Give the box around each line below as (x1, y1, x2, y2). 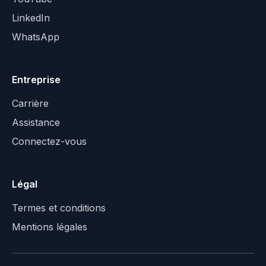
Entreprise (12, 73, 61, 85)
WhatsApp (12, 30, 59, 43)
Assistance (12, 116, 60, 128)
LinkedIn (12, 11, 50, 24)
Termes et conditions (12, 201, 106, 214)
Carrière (12, 97, 49, 109)
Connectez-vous (12, 135, 87, 147)
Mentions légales (12, 220, 87, 233)
